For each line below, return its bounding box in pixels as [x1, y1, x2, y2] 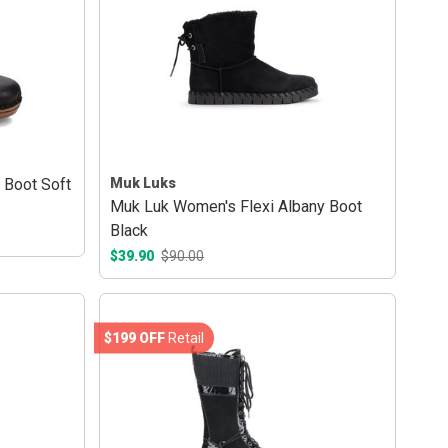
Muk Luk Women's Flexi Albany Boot [110, 197, 363, 217]
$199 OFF [104, 329, 166, 346]
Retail [165, 329, 205, 346]
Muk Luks [110, 175, 177, 192]
